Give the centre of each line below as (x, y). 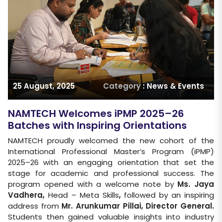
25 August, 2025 (44, 86)
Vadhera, (28, 195)
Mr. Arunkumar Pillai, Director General (137, 206)
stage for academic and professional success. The (111, 173)
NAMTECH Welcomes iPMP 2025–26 (96, 113)
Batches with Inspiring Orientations (97, 125)
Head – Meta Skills (83, 195)
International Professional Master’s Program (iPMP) (111, 151)
